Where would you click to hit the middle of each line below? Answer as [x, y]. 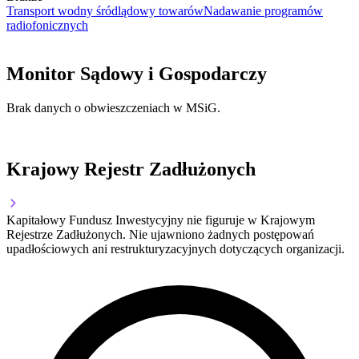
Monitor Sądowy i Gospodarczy [137, 74]
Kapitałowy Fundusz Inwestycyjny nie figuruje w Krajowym [161, 220]
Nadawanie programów [263, 11]
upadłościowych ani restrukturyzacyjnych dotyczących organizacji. [175, 249]
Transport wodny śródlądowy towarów [105, 11]
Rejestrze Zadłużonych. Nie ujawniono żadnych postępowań [160, 235]
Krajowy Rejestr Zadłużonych [131, 169]
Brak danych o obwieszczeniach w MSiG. [113, 108]
